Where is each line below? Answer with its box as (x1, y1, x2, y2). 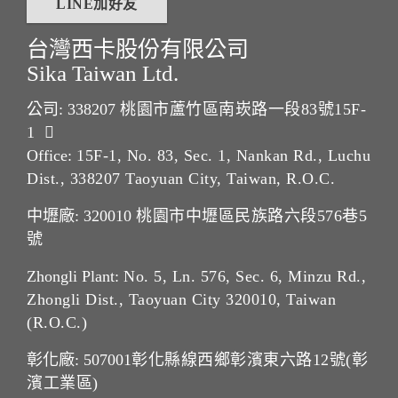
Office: (27, 147, 76, 165)
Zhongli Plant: (27, 267, 123, 286)
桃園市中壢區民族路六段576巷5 (136, 207, 367, 226)
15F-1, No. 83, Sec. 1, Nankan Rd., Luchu (76, 147, 370, 165)
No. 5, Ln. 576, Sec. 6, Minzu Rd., (123, 267, 366, 286)
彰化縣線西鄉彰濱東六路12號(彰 (131, 351, 368, 370)
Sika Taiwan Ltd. (27, 61, 179, 85)
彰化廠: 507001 (27, 351, 131, 370)
